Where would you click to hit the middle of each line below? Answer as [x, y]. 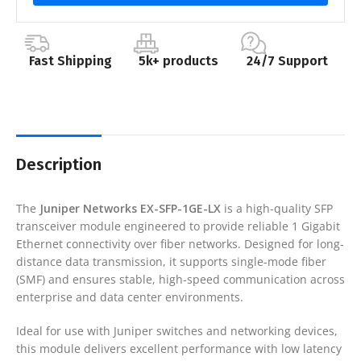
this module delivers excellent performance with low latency [179, 348]
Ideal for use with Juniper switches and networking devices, [177, 330]
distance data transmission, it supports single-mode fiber [171, 261]
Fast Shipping [70, 60]
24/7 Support [288, 60]
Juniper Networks [88, 208]
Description [59, 164]
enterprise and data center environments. [130, 297]
